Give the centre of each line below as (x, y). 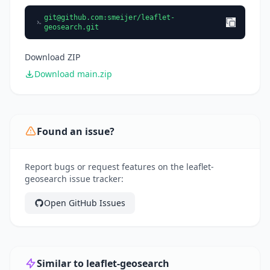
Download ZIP (52, 57)
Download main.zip (73, 74)
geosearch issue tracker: (74, 179)
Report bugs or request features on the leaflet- (119, 167)
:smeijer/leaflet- (139, 18)
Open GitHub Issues (85, 203)
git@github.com (74, 18)
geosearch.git (71, 27)
